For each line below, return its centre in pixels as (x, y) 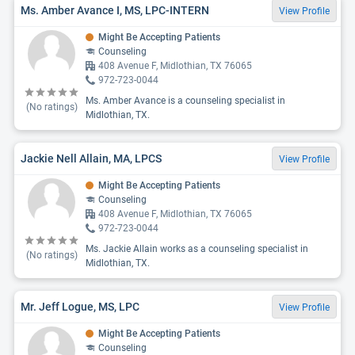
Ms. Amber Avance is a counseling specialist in (185, 101)
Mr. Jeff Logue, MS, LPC (80, 306)
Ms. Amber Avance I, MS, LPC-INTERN (115, 10)
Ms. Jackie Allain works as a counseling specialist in (197, 249)
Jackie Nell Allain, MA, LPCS (91, 158)
